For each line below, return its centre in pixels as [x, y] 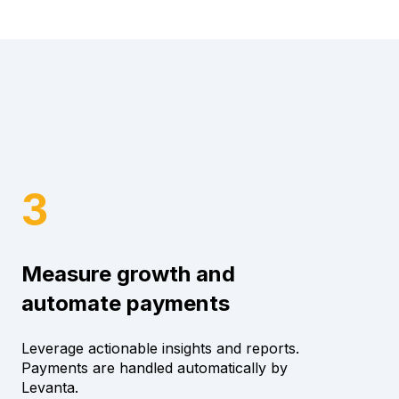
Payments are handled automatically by [154, 367]
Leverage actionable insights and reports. [160, 348]
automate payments [125, 304]
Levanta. [49, 387]
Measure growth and [128, 274]
